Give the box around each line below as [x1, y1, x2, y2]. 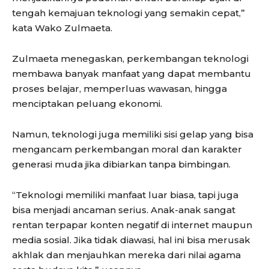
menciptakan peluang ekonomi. [12, 97, 162, 109]
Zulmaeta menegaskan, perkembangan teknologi [12, 52, 249, 64]
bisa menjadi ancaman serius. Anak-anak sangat [12, 204, 235, 216]
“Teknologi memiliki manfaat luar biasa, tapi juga [12, 189, 238, 201]
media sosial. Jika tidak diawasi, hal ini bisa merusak [12, 234, 250, 246]
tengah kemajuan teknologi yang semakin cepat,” [12, 7, 245, 19]
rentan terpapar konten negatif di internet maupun [12, 219, 252, 231]
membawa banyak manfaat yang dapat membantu [12, 67, 251, 79]
